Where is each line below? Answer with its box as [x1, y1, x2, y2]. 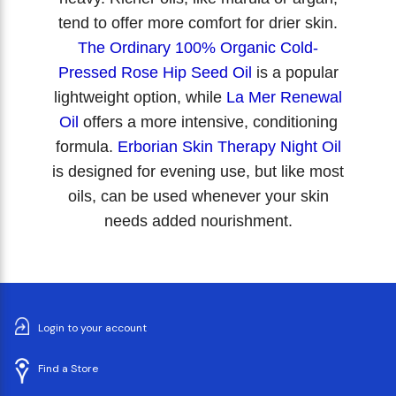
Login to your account [38, 321, 147, 336]
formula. [55, 137, 118, 156]
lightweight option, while [54, 88, 226, 106]
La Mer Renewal [226, 88, 342, 106]
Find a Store [38, 362, 98, 377]
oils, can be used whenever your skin [67, 187, 329, 205]
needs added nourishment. [103, 211, 293, 230]
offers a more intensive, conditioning [78, 112, 338, 131]
